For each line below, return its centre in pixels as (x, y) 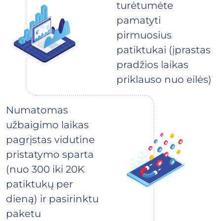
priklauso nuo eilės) (164, 79)
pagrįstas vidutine (50, 139)
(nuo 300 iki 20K (45, 169)
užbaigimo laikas (47, 125)
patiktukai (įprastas (164, 50)
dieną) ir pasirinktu (52, 199)
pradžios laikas (152, 64)
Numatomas (37, 110)
